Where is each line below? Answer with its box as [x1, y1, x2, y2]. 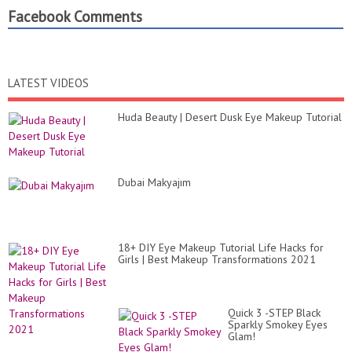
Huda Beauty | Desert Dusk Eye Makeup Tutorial [118, 110, 342, 124]
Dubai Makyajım [118, 175, 191, 189]
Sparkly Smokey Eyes [228, 317, 328, 332]
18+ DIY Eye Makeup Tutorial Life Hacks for [118, 240, 324, 255]
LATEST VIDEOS [8, 75, 89, 90]
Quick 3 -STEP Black [228, 306, 321, 320]
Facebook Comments [8, 7, 142, 26]
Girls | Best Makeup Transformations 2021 [118, 252, 316, 266]
